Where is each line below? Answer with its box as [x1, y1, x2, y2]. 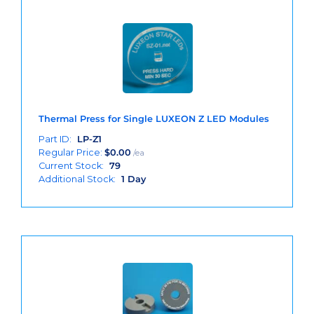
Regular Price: [38, 147, 104, 158]
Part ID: [38, 134, 74, 145]
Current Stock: [38, 161, 106, 172]
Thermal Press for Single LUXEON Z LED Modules [38, 114, 269, 125]
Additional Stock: [38, 174, 118, 185]
